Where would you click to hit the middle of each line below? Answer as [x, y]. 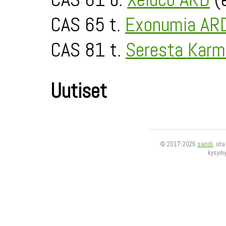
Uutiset [79, 91]
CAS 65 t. [88, 25]
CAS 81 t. [88, 50]
